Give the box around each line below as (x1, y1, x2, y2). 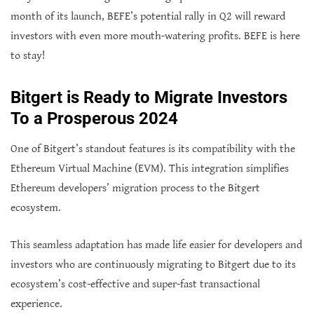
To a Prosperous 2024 (11, 109, 178, 128)
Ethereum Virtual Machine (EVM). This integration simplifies (11, 162, 289, 175)
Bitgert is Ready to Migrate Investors (11, 88, 287, 107)
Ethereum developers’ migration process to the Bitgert (11, 182, 260, 195)
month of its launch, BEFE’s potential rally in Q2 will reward (11, 10, 285, 23)
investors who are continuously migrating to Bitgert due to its (11, 258, 296, 271)
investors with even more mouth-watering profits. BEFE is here (11, 29, 300, 43)
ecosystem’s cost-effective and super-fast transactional (11, 278, 260, 291)
